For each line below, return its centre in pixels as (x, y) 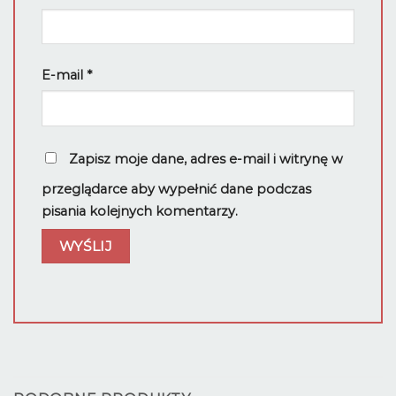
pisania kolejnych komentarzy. (140, 211)
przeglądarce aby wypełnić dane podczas (176, 189)
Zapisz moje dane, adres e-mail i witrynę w (206, 159)
